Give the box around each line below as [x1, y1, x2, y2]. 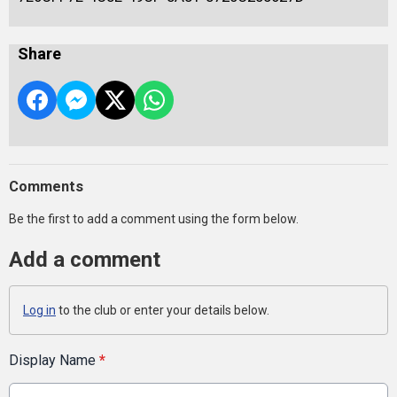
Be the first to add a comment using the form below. [9, 212, 299, 226]
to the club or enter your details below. [56, 303, 269, 317]
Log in [23, 303, 56, 317]
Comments [9, 178, 83, 195]
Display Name [9, 352, 99, 369]
